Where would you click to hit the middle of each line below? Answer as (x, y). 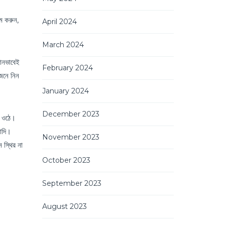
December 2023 (71, 114)
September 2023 (72, 183)
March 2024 (63, 44)
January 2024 (65, 91)
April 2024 (59, 21)
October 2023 (66, 160)
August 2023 (64, 206)
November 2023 (71, 137)
